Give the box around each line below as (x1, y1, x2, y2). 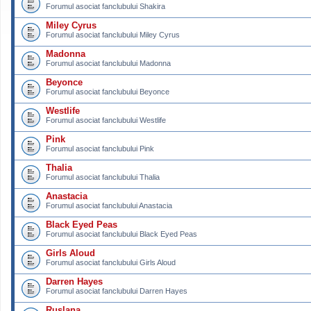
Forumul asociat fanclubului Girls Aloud (46, 258, 176, 267)
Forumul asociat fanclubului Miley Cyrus (46, 31, 180, 39)
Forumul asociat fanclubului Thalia (46, 173, 160, 181)
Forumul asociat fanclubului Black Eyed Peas (46, 230, 197, 238)
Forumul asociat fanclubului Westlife (46, 116, 166, 124)
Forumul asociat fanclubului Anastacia (46, 201, 172, 210)
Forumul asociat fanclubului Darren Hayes (46, 287, 187, 295)
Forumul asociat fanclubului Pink (46, 144, 154, 153)
